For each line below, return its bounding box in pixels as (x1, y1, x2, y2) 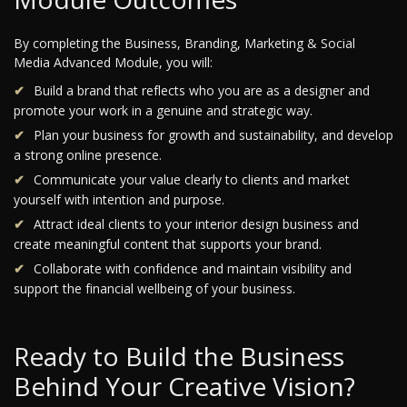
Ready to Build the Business (14, 339, 344, 374)
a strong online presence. (14, 146, 162, 164)
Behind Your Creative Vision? (14, 369, 355, 404)
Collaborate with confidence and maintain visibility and (34, 260, 352, 278)
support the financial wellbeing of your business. (14, 280, 295, 298)
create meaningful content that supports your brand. (14, 235, 322, 253)
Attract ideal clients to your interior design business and (34, 215, 359, 233)
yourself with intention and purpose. (14, 191, 224, 209)
